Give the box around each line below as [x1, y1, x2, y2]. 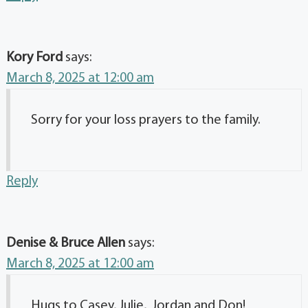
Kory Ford [6, 50, 63, 65]
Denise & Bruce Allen [6, 236, 125, 250]
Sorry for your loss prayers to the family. [31, 113, 261, 127]
